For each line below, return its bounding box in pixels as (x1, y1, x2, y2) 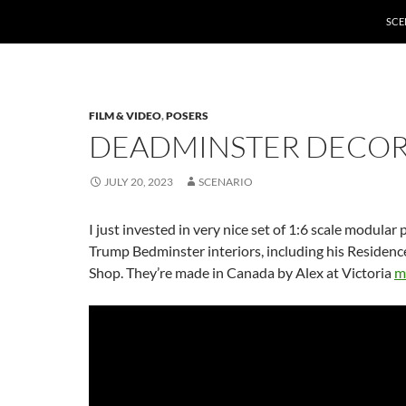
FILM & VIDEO (89, 109, 161, 122)
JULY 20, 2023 (104, 175, 173, 188)
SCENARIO (198, 175, 253, 188)
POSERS (166, 109, 208, 122)
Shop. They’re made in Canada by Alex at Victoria (89, 264, 394, 281)
